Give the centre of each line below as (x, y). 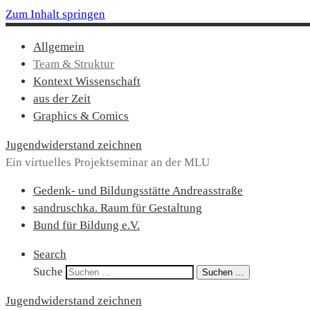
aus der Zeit (62, 98)
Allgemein (59, 46)
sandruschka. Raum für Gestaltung (118, 208)
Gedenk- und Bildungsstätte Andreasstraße (138, 191)
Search (50, 255)
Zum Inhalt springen (55, 14)
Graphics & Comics (81, 116)
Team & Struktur (74, 64)
